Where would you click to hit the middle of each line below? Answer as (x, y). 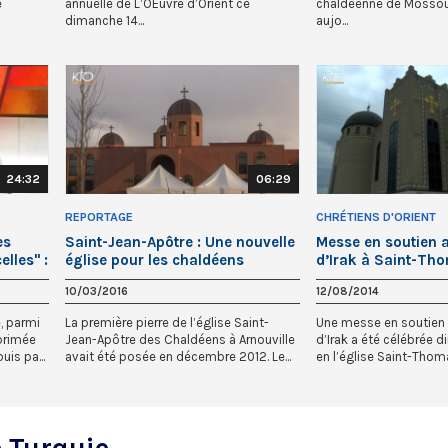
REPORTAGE (99, 217)
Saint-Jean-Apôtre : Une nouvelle (180, 242)
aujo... (332, 21)
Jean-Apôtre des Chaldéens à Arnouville (180, 340)
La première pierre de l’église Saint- (167, 323)
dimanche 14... (104, 21)
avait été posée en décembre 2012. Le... (178, 357)
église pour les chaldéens (154, 260)
